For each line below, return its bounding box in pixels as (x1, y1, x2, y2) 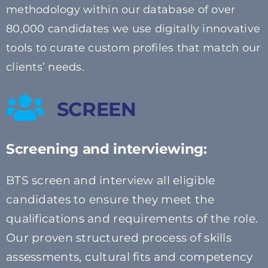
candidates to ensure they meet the (5, 192, 215, 206)
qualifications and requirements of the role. (5, 211, 258, 226)
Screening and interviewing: (5, 140, 207, 157)
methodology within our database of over (5, 3, 236, 17)
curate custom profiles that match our (47, 41, 261, 55)
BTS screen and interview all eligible (5, 173, 215, 187)
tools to (5, 41, 47, 55)
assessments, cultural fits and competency (5, 249, 253, 264)
